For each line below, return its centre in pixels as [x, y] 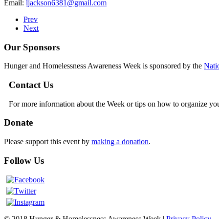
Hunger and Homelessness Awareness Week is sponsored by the [104, 66]
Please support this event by [48, 142]
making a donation [120, 142]
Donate [18, 123]
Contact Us [31, 85]
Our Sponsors [32, 47]
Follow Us [24, 160]
